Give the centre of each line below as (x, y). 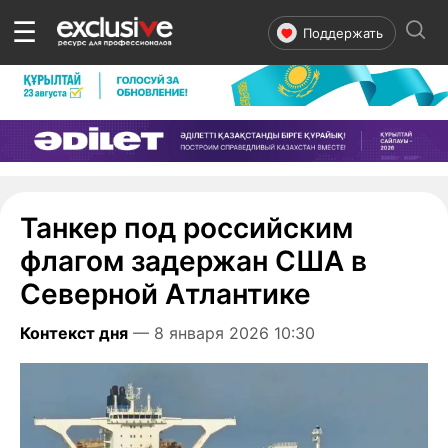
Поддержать (343, 32)
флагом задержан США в (193, 260)
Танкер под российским (186, 227)
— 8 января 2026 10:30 (224, 332)
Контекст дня (74, 332)
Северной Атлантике (165, 293)
